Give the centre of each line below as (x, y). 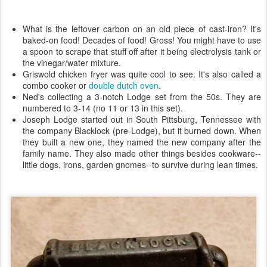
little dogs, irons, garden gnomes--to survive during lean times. (140, 164)
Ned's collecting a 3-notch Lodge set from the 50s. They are (142, 97)
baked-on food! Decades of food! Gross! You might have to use (142, 40)
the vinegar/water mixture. (72, 63)
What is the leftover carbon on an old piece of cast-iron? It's (142, 29)
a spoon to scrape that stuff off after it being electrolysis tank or (142, 51)
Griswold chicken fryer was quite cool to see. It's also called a (142, 74)
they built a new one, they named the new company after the (142, 142)
